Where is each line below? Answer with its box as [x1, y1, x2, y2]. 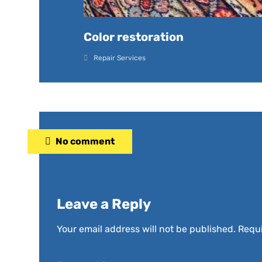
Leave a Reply [57, 195, 151, 212]
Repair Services [94, 53, 146, 62]
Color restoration [84, 29, 184, 44]
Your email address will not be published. [57, 223, 236, 235]
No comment [56, 135, 115, 147]
